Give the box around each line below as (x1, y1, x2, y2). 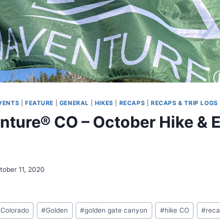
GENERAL (59, 99, 89, 107)
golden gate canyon (84, 206, 148, 215)
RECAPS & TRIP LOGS (151, 99, 218, 107)
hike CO (164, 206, 189, 215)
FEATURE (25, 99, 54, 107)
